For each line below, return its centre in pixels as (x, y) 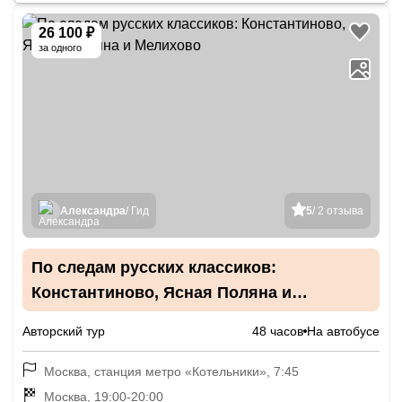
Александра (93, 211)
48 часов (278, 331)
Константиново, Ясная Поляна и (162, 293)
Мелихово (72, 318)
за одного (60, 48)
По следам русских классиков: (154, 267)
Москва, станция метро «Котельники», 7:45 (171, 371)
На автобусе (343, 331)
